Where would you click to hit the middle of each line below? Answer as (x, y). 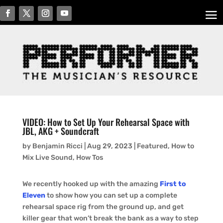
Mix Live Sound (47, 158)
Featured (152, 146)
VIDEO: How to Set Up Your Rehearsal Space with (106, 122)
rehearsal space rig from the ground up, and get (103, 207)
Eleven (34, 196)
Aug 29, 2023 (110, 146)
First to (173, 184)
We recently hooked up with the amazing (91, 184)
